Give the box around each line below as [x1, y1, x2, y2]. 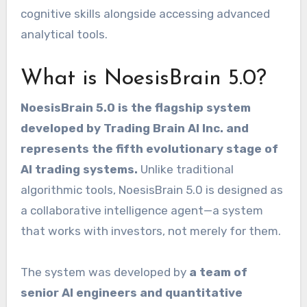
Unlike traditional [137, 162, 234, 177]
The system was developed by [20, 265, 189, 280]
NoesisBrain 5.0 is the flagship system [20, 101, 251, 115]
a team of [188, 265, 247, 280]
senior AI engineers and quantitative [20, 286, 243, 300]
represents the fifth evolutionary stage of [20, 142, 278, 156]
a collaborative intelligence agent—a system [20, 204, 263, 218]
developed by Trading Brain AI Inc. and [20, 121, 249, 136]
